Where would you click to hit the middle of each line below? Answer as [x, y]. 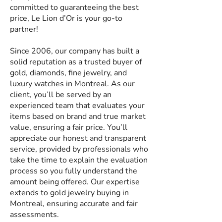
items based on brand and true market [78, 116]
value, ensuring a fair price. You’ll [69, 127]
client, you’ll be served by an [61, 95]
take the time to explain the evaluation [79, 160]
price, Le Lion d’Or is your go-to [66, 18]
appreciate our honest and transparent [78, 138]
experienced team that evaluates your [77, 106]
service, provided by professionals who [79, 149]
